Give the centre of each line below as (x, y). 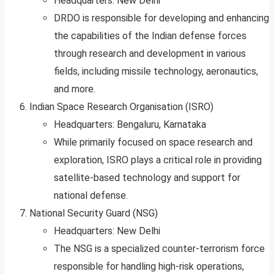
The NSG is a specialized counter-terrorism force (159, 249)
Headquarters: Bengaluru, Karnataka (130, 125)
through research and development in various (150, 54)
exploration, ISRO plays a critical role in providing (158, 160)
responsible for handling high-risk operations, (149, 267)
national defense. (91, 196)
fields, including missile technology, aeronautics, (156, 72)
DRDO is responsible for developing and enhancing (161, 18)
